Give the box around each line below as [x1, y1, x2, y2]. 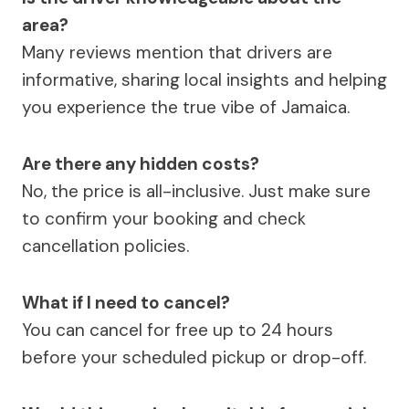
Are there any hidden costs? [22, 152, 259, 176]
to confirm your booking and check [22, 207, 306, 231]
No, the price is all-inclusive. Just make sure [22, 180, 371, 204]
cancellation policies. [22, 235, 189, 258]
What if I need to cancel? [22, 291, 230, 315]
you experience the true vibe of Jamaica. [22, 96, 350, 120]
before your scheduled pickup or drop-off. [22, 346, 366, 370]
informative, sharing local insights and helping [22, 68, 387, 92]
